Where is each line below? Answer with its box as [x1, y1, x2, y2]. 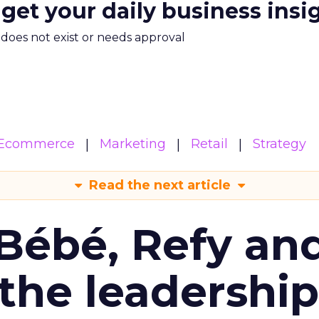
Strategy [253, 136, 306, 152]
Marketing [100, 136, 166, 152]
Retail [191, 136, 228, 152]
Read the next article [85, 177, 234, 193]
